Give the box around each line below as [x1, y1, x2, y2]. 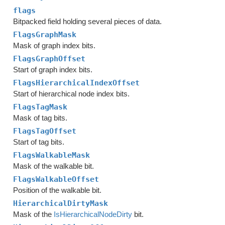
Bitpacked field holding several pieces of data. [13, 17, 162, 26]
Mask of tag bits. [13, 114, 68, 122]
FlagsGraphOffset [13, 54, 86, 63]
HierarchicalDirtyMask [13, 199, 108, 208]
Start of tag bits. [13, 138, 65, 146]
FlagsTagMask [13, 102, 68, 111]
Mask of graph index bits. [13, 41, 96, 50]
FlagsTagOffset [13, 127, 77, 136]
